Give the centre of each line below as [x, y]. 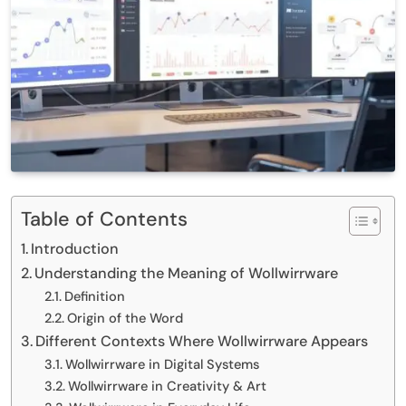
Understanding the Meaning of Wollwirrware [187, 273]
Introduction [77, 248]
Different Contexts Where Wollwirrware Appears [202, 341]
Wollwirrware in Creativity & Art [167, 386]
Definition [94, 296]
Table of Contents [104, 219]
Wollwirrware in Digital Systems [162, 364]
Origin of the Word [125, 318]
